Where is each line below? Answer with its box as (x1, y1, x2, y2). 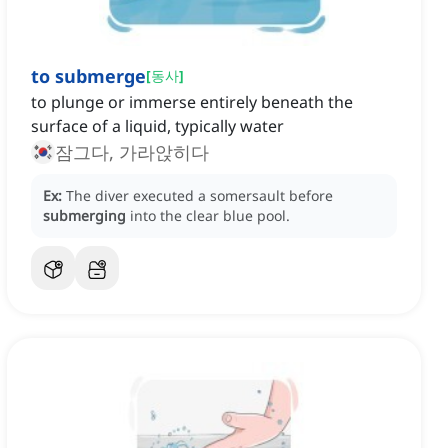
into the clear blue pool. (130, 206, 290, 226)
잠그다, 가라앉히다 (55, 140, 209, 165)
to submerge (31, 64, 146, 89)
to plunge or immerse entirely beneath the (31, 91, 353, 114)
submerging (43, 206, 126, 226)
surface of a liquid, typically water (31, 115, 284, 138)
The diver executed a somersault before (66, 186, 333, 206)
